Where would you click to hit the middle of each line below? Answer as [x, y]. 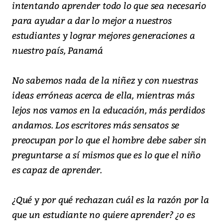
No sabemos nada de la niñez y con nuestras [105, 80]
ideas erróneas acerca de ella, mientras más [103, 95]
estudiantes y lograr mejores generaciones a [104, 35]
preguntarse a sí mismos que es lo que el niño [106, 155]
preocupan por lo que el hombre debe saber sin [109, 140]
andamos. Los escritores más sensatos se [96, 125]
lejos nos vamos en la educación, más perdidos [109, 110]
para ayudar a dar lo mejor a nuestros [92, 20]
